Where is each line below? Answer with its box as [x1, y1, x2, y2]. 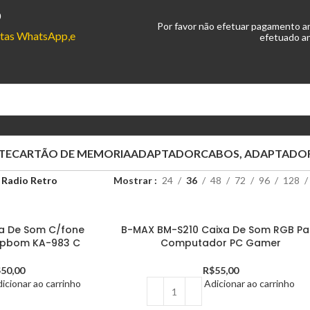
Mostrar [113, 174, 154, 186]
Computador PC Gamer [161, 236, 282, 250]
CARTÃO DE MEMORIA [11, 146, 131, 160]
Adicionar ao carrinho [204, 277, 295, 289]
